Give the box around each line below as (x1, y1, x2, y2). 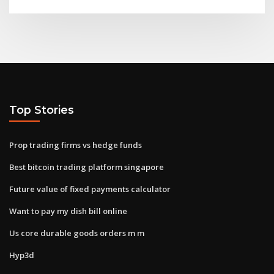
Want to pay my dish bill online (9, 205, 127, 217)
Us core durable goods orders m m (9, 227, 144, 239)
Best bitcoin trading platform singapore (9, 161, 164, 172)
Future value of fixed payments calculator (9, 183, 171, 194)
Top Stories (9, 103, 74, 117)
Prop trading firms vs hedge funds (9, 139, 142, 150)
